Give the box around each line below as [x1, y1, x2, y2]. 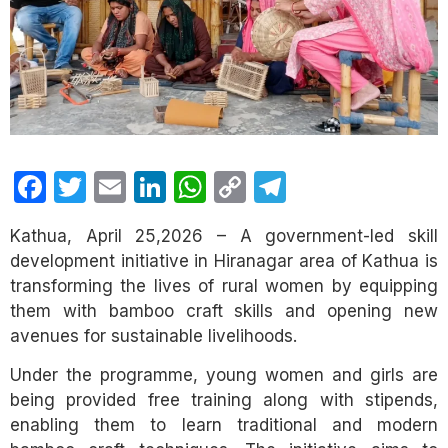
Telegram [286, 165, 420, 208]
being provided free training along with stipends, [10, 389, 438, 410]
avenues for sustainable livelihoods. [10, 325, 297, 346]
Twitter [86, 165, 187, 208]
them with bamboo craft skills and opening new [10, 300, 438, 321]
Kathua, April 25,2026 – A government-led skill [10, 225, 438, 246]
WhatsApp [206, 165, 363, 208]
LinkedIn [166, 165, 287, 208]
